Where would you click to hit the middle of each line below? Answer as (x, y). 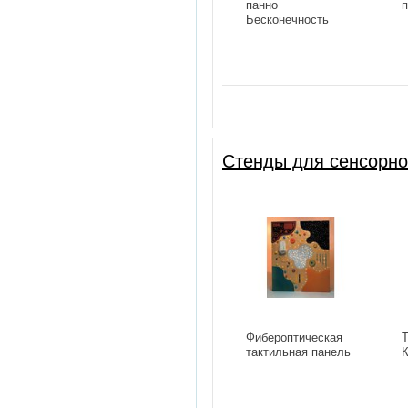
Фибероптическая (294, 338)
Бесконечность (287, 20)
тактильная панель (298, 352)
